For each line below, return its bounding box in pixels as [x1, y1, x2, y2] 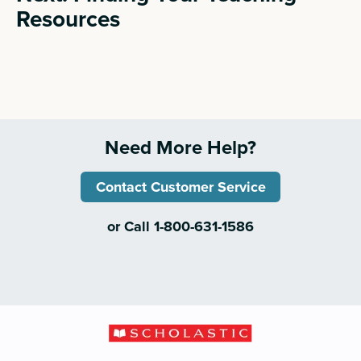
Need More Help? [105, 133, 256, 162]
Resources [16, 2, 121, 35]
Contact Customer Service [95, 176, 266, 198]
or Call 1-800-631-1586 [107, 216, 254, 238]
